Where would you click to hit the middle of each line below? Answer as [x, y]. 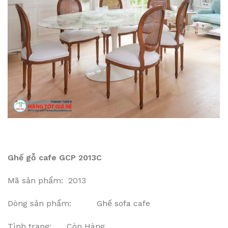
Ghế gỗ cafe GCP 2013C [55, 158]
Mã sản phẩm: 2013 [47, 180]
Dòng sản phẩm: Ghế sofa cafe [79, 203]
